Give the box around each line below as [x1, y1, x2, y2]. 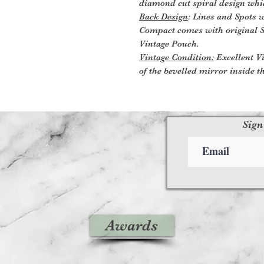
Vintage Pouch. [139, 38, 199, 49]
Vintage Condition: [139, 51, 214, 62]
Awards [105, 216, 159, 234]
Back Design [139, 11, 188, 22]
